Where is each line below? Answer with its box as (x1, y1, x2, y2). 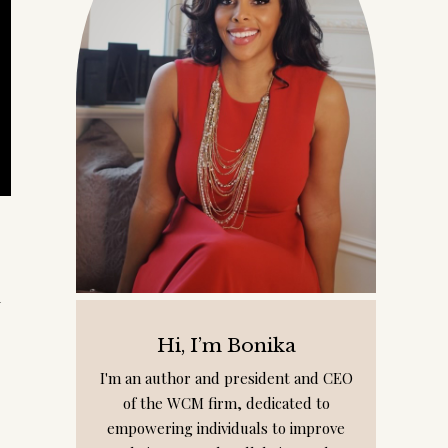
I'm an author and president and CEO (99, 368, 353, 388)
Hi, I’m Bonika (156, 334, 296, 357)
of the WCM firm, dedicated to (122, 393, 330, 413)
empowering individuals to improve (107, 418, 345, 438)
